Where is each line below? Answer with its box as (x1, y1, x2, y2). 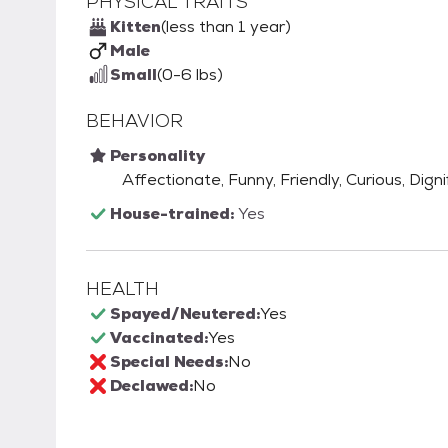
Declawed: (110, 375, 193, 396)
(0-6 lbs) (157, 64, 223, 85)
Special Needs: (110, 351, 228, 372)
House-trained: (110, 203, 238, 224)
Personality (110, 145, 205, 166)
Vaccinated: (110, 327, 208, 348)
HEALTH (86, 277, 159, 300)
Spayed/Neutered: (110, 303, 260, 324)
